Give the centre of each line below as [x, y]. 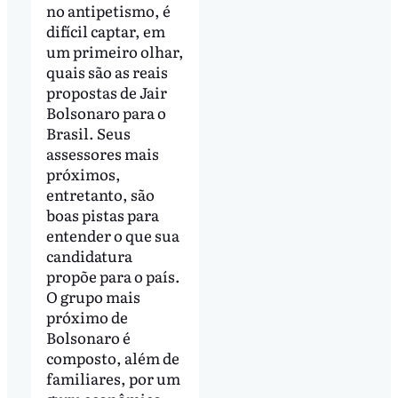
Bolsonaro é [88, 338]
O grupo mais [93, 297]
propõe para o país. [114, 276]
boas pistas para [102, 215]
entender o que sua [112, 235]
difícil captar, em [105, 31]
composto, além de [112, 358]
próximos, [83, 174]
